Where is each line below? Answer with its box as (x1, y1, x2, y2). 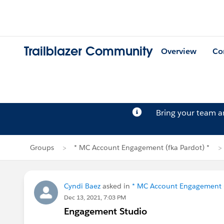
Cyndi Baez (64, 181, 100, 190)
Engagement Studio (64, 205, 147, 217)
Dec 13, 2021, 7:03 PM (64, 193, 126, 201)
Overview (161, 46, 196, 57)
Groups (30, 143, 54, 152)
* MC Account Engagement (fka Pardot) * (74, 143, 209, 152)
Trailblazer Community (24, 43, 153, 59)
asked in (100, 181, 132, 190)
